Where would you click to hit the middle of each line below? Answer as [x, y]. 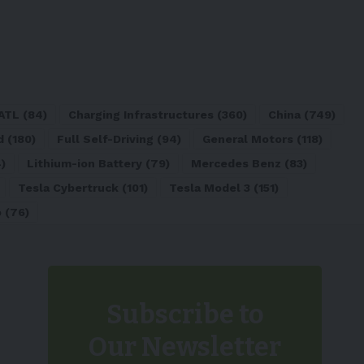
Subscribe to [185, 314]
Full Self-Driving [105, 139]
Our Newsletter [185, 347]
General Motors [248, 139]
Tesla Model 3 [210, 187]
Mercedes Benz [236, 163]
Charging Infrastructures [141, 114]
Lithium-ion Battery [84, 163]
